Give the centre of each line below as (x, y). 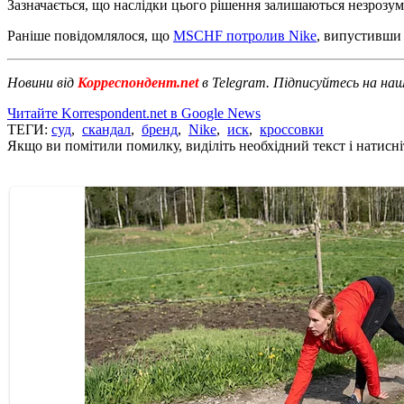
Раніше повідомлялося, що (90, 35)
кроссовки (292, 129)
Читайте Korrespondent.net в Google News (134, 113)
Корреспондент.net (138, 82)
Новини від (41, 82)
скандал (106, 129)
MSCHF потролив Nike (245, 35)
